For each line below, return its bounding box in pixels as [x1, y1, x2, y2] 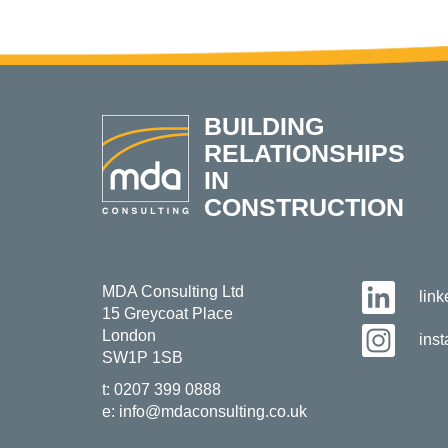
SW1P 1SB [102, 349, 183, 366]
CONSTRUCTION [204, 193, 404, 221]
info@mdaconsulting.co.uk [119, 403, 307, 420]
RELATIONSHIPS [204, 139, 405, 167]
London [102, 327, 156, 344]
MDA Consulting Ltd [102, 283, 244, 300]
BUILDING [204, 112, 324, 140]
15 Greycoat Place [102, 305, 233, 322]
